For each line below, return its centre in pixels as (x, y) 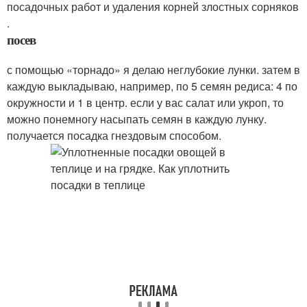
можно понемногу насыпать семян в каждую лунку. (137, 119)
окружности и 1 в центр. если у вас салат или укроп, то (145, 102)
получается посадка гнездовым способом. (114, 135)
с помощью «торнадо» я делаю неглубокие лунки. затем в (153, 70)
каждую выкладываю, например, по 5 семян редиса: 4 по (152, 86)
